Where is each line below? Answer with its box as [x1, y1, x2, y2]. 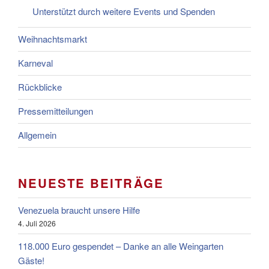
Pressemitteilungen [18, 104, 93, 118]
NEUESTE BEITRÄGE [18, 174, 164, 192]
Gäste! [18, 253, 44, 267]
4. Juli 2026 [18, 217, 56, 228]
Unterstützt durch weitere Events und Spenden [32, 4, 215, 17]
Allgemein [18, 128, 56, 142]
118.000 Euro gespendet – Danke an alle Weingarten [18, 239, 223, 252]
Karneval [18, 56, 53, 70]
